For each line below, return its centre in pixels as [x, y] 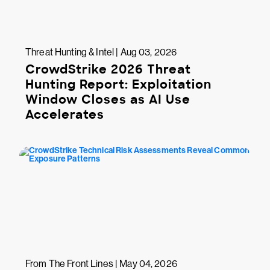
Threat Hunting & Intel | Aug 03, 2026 [101, 52]
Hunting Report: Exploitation [118, 85]
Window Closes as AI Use [108, 100]
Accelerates [65, 115]
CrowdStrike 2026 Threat [108, 70]
